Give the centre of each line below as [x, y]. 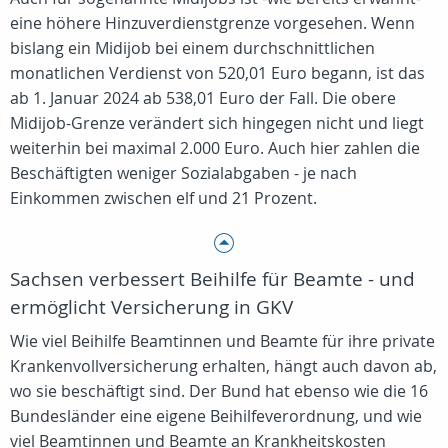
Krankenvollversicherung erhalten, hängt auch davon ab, [223, 366]
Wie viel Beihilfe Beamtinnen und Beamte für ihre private [222, 341]
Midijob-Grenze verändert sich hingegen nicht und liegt [217, 123]
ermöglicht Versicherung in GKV [151, 307]
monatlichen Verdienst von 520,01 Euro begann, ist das [217, 73]
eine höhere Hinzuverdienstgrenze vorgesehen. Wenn [212, 23]
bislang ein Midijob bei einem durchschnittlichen [192, 48]
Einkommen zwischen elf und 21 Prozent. [163, 198]
